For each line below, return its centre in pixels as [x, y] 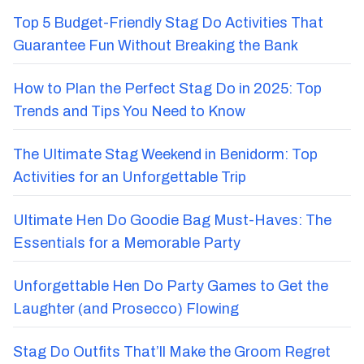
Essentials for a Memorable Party [127, 243]
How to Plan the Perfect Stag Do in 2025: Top [167, 89]
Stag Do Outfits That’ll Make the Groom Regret [172, 352]
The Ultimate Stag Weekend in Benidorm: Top [165, 155]
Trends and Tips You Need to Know [129, 112]
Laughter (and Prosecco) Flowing [126, 309]
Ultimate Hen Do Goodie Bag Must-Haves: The [172, 221]
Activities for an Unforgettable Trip [130, 178]
